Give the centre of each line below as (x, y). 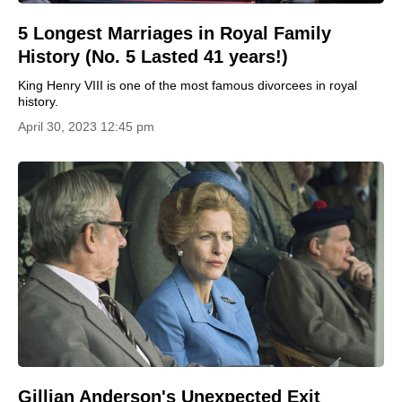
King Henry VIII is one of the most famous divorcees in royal (188, 85)
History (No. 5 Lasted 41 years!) (153, 56)
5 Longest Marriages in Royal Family (175, 33)
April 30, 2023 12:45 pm (86, 126)
